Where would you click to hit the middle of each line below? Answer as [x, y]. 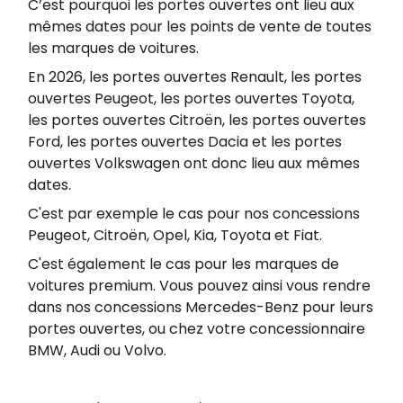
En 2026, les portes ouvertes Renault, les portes [195, 76]
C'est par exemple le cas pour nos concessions [194, 213]
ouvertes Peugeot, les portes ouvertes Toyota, [191, 98]
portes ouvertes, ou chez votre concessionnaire [197, 328]
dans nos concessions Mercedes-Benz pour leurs [201, 307]
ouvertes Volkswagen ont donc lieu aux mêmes [194, 163]
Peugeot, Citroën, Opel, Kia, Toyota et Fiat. [177, 235]
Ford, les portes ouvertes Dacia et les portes [185, 141]
